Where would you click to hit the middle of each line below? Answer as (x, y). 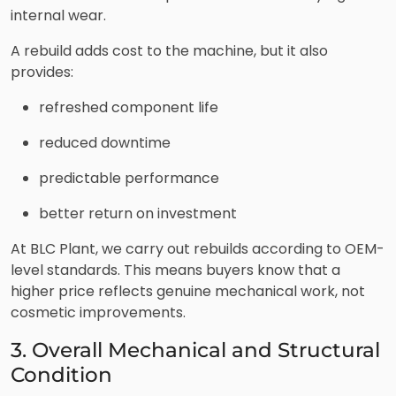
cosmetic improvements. (98, 312)
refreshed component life (129, 107)
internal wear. (58, 15)
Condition (61, 374)
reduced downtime (105, 142)
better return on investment (138, 213)
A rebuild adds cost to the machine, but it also (169, 50)
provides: (42, 72)
